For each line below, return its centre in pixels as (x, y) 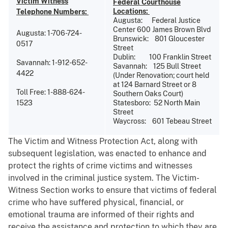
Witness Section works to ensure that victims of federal (112, 190)
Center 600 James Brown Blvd (162, 29)
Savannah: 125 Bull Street (157, 66)
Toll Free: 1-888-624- (51, 92)
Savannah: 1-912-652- (52, 62)
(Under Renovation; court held (161, 75)
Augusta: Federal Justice (157, 20)
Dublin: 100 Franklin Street (162, 57)
